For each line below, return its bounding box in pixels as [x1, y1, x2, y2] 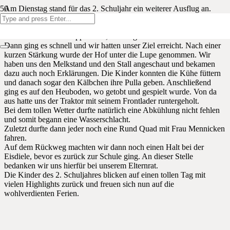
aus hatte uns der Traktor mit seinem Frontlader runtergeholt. [4, 97, 199, 105]
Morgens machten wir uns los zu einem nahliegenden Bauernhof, [4, 13, 215, 22]
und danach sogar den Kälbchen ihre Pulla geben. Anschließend [4, 78, 211, 87]
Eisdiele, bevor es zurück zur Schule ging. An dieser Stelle [4, 152, 193, 161]
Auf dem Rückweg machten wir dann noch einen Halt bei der [4, 143, 204, 151]
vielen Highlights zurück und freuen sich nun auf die [4, 180, 174, 188]
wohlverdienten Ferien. [4, 189, 79, 198]
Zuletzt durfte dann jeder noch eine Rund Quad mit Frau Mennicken [4, 124, 225, 133]
